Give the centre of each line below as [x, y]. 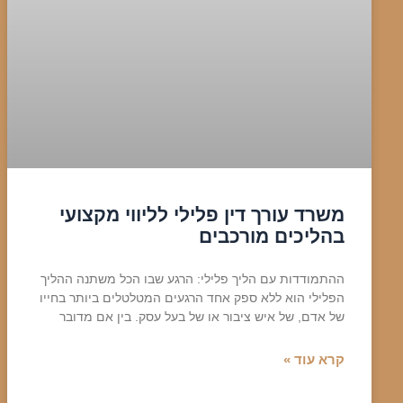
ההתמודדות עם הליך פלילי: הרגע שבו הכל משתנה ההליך [193, 279]
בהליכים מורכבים [272, 237]
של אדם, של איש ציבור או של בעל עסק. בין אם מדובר [202, 317]
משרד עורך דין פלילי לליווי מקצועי [202, 215]
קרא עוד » [314, 360]
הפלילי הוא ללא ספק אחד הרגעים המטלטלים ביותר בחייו [192, 298]
